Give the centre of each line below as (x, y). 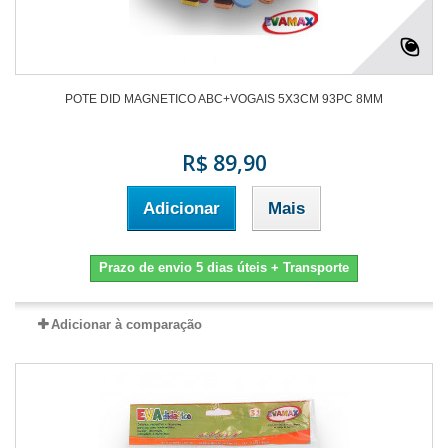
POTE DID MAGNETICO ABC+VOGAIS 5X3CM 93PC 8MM (224, 99)
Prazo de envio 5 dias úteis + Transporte (224, 268)
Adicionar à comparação (126, 325)
